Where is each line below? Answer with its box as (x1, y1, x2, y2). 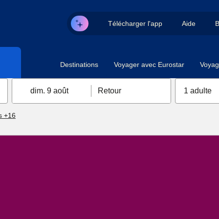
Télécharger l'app (108, 20, 162, 27)
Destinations (60, 61, 98, 68)
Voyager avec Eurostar (113, 61, 184, 68)
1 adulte (183, 87, 212, 95)
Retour (98, 87, 121, 95)
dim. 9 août (30, 87, 69, 95)
